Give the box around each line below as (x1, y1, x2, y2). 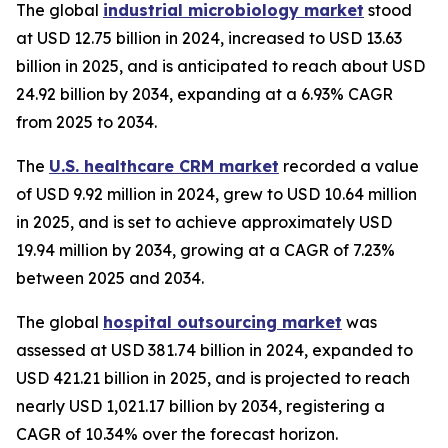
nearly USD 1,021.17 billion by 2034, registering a (16, 396, 385, 417)
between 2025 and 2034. (16, 268, 204, 289)
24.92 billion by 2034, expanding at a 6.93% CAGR (16, 84, 393, 105)
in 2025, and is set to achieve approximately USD (16, 212, 392, 233)
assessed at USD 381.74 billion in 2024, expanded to (16, 340, 413, 361)
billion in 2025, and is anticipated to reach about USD (16, 56, 425, 77)
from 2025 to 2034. (16, 112, 157, 133)
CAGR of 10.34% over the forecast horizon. (16, 424, 338, 445)
